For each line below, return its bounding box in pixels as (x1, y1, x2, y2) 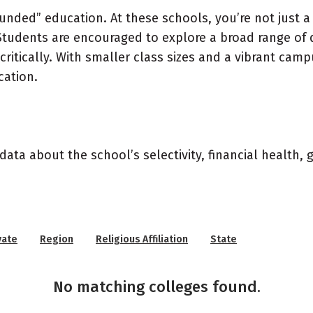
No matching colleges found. (52, 277, 261, 296)
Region (40, 233, 73, 245)
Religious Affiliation (96, 233, 188, 245)
